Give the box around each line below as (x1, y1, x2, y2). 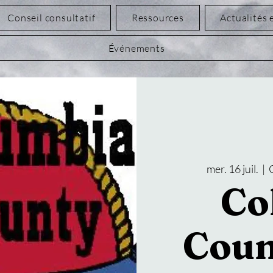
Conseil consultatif (7, 12, 96, 24)
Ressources (131, 12, 184, 24)
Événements (108, 42, 165, 54)
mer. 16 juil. (206, 161, 258, 175)
